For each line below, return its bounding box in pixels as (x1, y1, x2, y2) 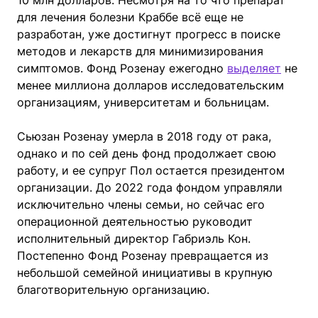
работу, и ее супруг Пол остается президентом (17, 163, 285, 177)
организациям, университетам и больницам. (17, 94, 269, 109)
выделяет (227, 60, 281, 75)
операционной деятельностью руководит (17, 214, 253, 229)
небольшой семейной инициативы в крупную (17, 265, 273, 280)
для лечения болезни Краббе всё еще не (17, 9, 243, 24)
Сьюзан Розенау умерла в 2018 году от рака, (17, 128, 271, 143)
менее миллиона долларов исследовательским (17, 77, 284, 92)
